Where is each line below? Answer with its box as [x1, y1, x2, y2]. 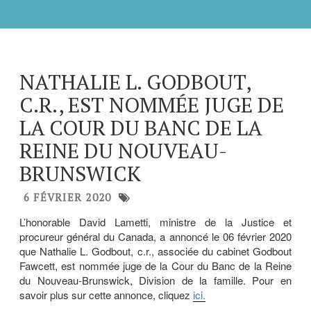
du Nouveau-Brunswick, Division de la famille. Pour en [19, 272, 292, 287]
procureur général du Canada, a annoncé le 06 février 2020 [19, 228, 292, 244]
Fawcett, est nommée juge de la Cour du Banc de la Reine [19, 258, 292, 273]
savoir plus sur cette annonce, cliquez [19, 287, 193, 302]
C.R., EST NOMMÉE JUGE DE [19, 90, 284, 119]
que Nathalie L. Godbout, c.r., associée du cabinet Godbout [19, 243, 292, 258]
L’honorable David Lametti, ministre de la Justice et [19, 214, 292, 229]
